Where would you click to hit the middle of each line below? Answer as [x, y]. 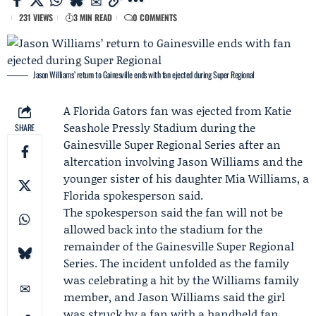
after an [258, 144]
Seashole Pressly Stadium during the [159, 127]
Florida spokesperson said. [133, 195]
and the [281, 161]
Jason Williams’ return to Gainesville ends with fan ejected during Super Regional [144, 74]
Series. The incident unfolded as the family [176, 263]
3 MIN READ [93, 17]
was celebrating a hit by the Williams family [181, 280]
